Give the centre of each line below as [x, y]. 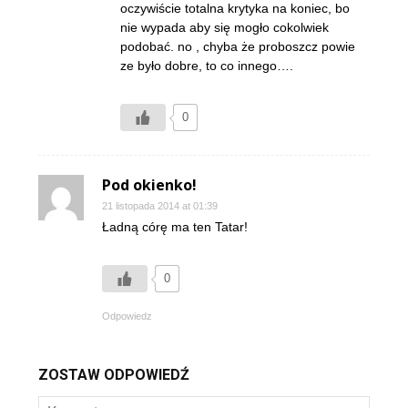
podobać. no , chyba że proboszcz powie [238, 46]
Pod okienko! [149, 184]
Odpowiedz [127, 316]
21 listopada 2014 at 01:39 [160, 205]
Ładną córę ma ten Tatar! [175, 226]
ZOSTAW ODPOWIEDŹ [114, 374]
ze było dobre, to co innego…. [207, 65]
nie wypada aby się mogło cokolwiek [224, 27]
